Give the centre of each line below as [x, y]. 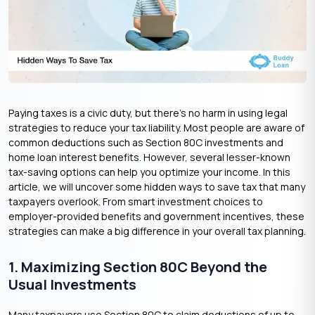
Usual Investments [72, 284]
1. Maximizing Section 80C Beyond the [138, 266]
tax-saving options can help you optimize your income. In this [149, 172]
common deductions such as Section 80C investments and [146, 142]
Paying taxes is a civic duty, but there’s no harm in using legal [148, 112]
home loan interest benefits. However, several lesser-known [149, 157]
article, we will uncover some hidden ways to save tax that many [157, 186]
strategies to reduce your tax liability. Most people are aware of [156, 127]
